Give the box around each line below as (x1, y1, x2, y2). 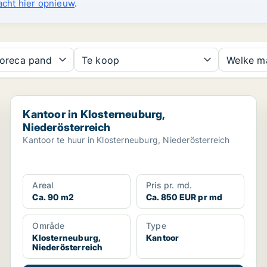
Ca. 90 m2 (32, 192, 74, 202)
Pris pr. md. (145, 180, 193, 190)
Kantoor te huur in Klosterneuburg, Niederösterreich (23, 135, 230, 145)
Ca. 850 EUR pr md (145, 192, 223, 202)
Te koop (81, 54, 120, 66)
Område (32, 221, 65, 231)
